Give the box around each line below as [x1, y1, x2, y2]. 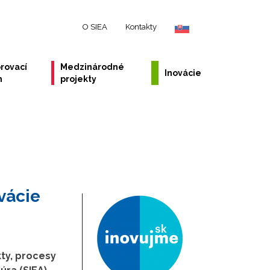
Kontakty [125, 22, 157, 31]
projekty [60, 74, 97, 84]
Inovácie [164, 68, 201, 78]
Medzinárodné [60, 62, 125, 72]
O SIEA [83, 22, 107, 31]
